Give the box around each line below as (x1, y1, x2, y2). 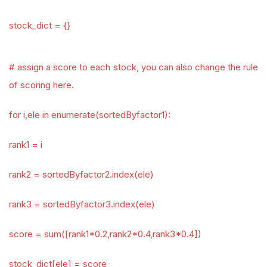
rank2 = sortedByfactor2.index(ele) (9, 169, 154, 180)
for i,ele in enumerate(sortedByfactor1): (9, 109, 170, 120)
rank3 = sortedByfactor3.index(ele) (9, 198, 155, 210)
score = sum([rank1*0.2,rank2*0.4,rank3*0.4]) (9, 228, 201, 240)
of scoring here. (9, 79, 74, 91)
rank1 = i (9, 139, 42, 150)
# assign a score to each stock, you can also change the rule (9, 61, 258, 73)
